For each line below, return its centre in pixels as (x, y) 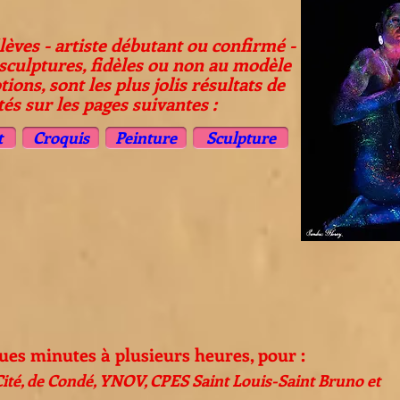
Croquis (61, 137)
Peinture (146, 137)
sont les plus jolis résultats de (165, 83)
